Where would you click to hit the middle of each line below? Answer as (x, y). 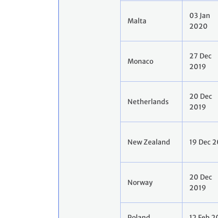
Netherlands (148, 102)
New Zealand (149, 142)
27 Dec (200, 56)
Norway (140, 183)
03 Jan (200, 16)
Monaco (140, 62)
